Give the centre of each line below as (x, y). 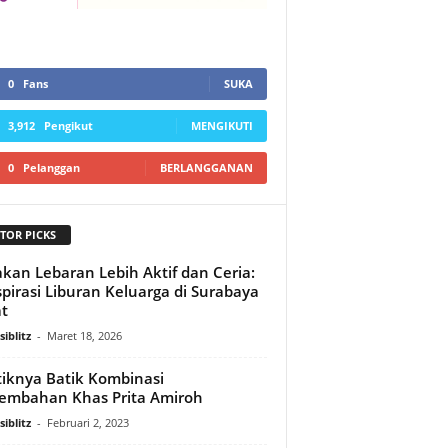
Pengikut (68, 125)
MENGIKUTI (221, 125)
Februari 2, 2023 (87, 422)
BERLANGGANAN (206, 167)
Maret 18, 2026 (84, 335)
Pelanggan (51, 167)
